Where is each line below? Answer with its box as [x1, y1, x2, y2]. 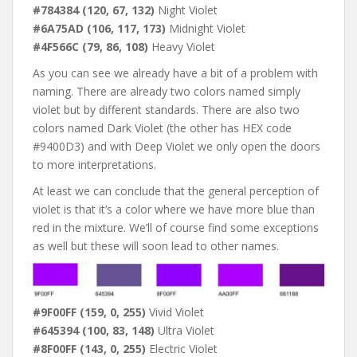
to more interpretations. [33, 157, 156, 173]
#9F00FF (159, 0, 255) [33, 304, 146, 320]
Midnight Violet [166, 21, 245, 37]
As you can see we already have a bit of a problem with [33, 65, 318, 81]
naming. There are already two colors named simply [33, 84, 300, 100]
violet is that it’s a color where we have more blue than [33, 202, 315, 218]
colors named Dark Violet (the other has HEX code [33, 120, 292, 136]
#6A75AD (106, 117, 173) [33, 21, 166, 37]
